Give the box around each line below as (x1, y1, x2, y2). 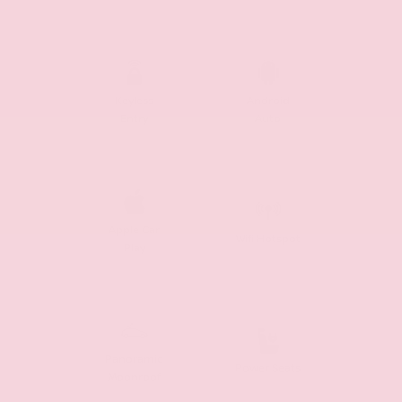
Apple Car (109, 223, 160, 237)
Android (246, 93, 290, 108)
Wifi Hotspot (235, 232, 301, 246)
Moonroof (108, 370, 161, 384)
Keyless (115, 93, 153, 108)
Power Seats (235, 361, 301, 375)
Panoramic (105, 352, 163, 366)
